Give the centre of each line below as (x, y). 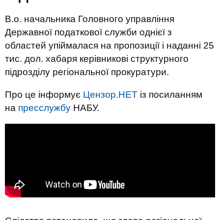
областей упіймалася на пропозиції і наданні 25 (110, 45)
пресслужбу (44, 108)
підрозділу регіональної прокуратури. (87, 72)
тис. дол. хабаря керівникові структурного (97, 59)
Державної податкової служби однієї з (88, 32)
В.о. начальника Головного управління (90, 19)
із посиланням (170, 95)
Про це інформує (44, 95)
